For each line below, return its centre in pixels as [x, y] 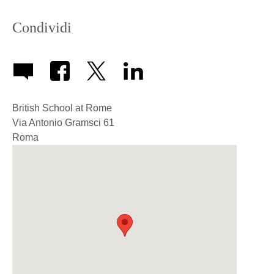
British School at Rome [62, 108]
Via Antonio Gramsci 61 [63, 123]
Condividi [42, 27]
